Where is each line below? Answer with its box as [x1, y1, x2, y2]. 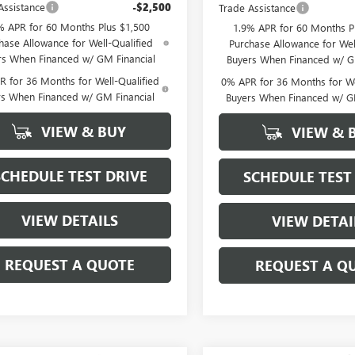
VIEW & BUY [37, 121, 126, 141]
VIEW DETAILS [21, 210, 118, 230]
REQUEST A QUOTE [5, 254, 135, 274]
